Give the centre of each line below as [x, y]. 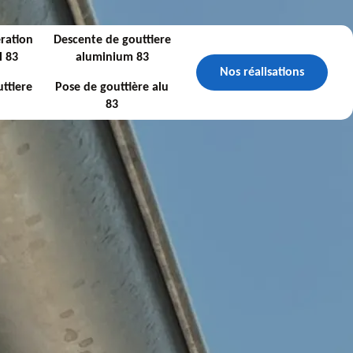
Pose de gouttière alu [112, 87]
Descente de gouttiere [112, 40]
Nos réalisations [262, 72]
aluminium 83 [112, 58]
